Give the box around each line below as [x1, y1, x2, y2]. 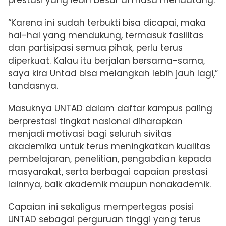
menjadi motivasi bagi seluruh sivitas [8, 127, 172, 140]
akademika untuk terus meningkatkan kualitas [8, 140, 210, 152]
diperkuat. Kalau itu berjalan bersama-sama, [8, 54, 205, 67]
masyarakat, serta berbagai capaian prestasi [8, 165, 207, 178]
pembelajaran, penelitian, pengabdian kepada [8, 152, 211, 165]
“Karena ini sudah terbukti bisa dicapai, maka [8, 16, 206, 29]
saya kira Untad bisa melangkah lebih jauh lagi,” [8, 67, 218, 79]
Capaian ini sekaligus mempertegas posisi [8, 200, 194, 213]
